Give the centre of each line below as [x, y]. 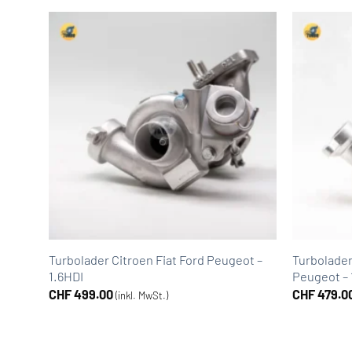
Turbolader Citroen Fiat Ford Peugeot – [155, 260]
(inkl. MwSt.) [141, 295]
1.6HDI [66, 277]
